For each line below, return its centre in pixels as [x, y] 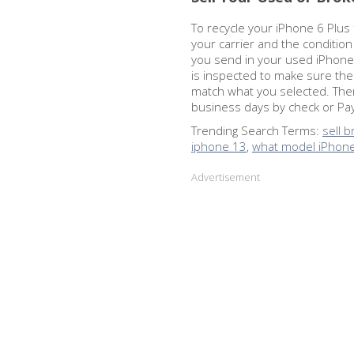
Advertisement [226, 177]
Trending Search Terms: [257, 130]
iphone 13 [219, 146]
